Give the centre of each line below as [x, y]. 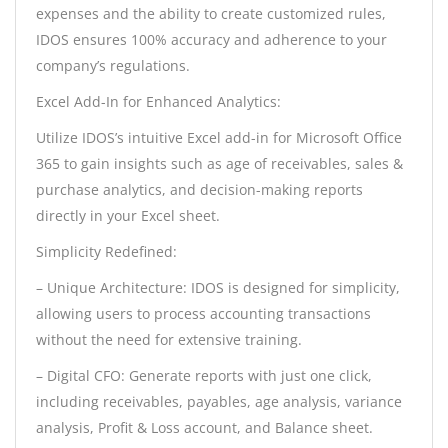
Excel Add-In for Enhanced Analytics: [158, 102]
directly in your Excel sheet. [128, 216]
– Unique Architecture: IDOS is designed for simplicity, [218, 288]
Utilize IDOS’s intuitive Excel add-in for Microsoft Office [219, 138]
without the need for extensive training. [169, 340]
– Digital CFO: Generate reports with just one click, [204, 376]
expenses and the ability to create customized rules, [211, 14]
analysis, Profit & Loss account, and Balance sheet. [204, 428]
